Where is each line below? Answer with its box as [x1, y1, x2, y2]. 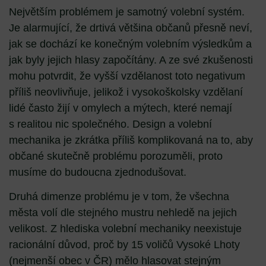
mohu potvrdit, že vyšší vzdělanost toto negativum [9, 69, 245, 82]
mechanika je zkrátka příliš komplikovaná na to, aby [9, 134, 253, 146]
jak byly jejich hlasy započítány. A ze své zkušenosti [9, 53, 253, 66]
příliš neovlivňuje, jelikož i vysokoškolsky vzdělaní [9, 85, 243, 98]
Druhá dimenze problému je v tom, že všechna [9, 190, 229, 202]
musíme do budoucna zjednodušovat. [9, 166, 186, 178]
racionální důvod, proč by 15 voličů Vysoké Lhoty [9, 238, 240, 251]
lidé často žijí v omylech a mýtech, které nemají [9, 102, 232, 114]
